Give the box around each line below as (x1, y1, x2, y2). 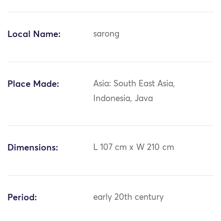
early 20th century (93, 193, 164, 202)
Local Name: (7, 30, 61, 39)
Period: (7, 193, 37, 203)
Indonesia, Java (93, 95, 153, 104)
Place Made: (7, 80, 59, 89)
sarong (93, 30, 120, 39)
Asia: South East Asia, (93, 80, 176, 89)
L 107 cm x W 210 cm (93, 144, 175, 152)
